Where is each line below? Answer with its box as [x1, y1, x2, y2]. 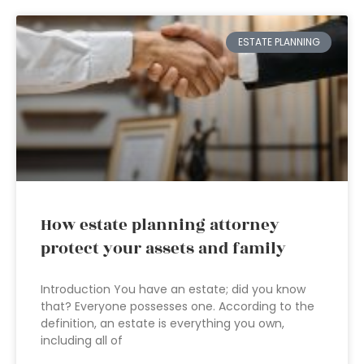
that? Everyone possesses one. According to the [41, 298, 314, 314]
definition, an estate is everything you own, [41, 315, 284, 331]
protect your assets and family [41, 236, 286, 261]
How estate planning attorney [41, 213, 279, 237]
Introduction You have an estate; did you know [41, 281, 305, 297]
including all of [41, 332, 123, 349]
